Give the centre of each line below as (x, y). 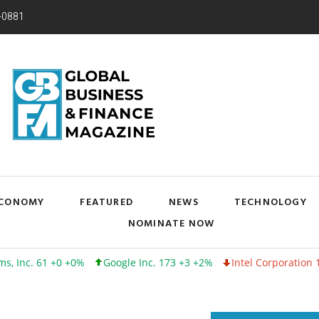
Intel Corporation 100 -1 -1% (244, 262)
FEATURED (106, 201)
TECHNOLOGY (270, 201)
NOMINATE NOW (171, 222)
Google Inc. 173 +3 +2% (104, 262)
